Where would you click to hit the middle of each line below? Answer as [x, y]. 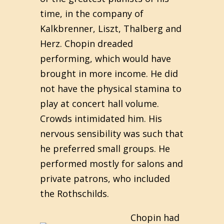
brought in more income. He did [109, 73]
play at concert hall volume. [99, 103]
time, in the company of [92, 13]
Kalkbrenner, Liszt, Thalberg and [111, 28]
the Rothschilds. [74, 193]
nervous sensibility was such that [112, 133]
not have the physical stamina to [111, 88]
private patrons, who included [105, 178]
